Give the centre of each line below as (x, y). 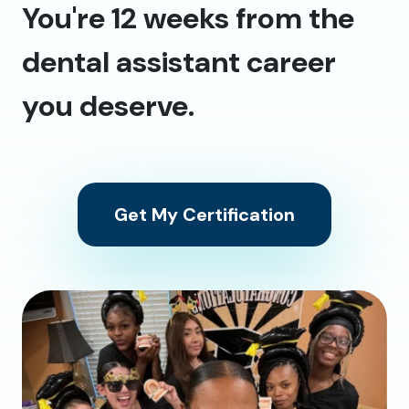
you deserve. (108, 105)
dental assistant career (179, 62)
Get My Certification (204, 214)
